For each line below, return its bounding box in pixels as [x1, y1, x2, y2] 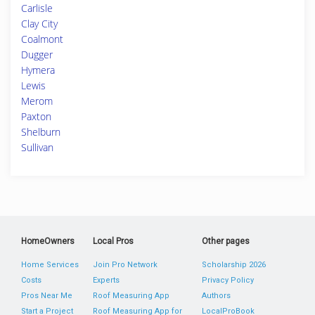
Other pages [201, 236, 250, 246]
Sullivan [21, 141, 53, 154]
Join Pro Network [93, 260, 158, 269]
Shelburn [21, 125, 60, 139]
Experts [93, 276, 120, 285]
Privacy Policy [201, 276, 254, 285]
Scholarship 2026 [201, 260, 266, 269]
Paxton [21, 110, 51, 123]
